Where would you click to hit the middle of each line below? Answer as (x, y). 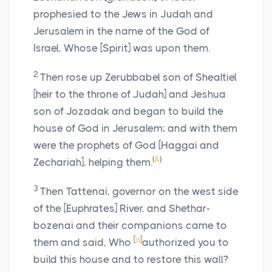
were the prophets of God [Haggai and (126, 145)
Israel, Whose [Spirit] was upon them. (122, 48)
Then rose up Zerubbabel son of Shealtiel (138, 77)
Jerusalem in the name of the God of (121, 31)
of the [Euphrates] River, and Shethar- (122, 209)
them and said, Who (83, 243)
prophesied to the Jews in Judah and (123, 14)
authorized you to (185, 243)
